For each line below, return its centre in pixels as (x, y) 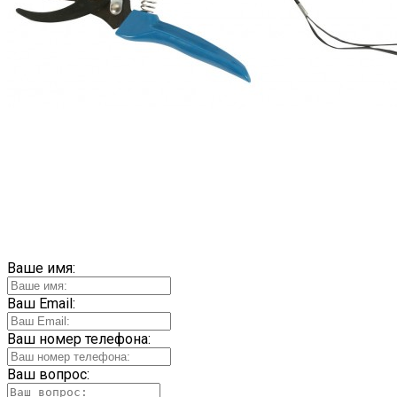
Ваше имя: (41, 269)
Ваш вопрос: (48, 375)
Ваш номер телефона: (79, 339)
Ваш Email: (41, 304)
